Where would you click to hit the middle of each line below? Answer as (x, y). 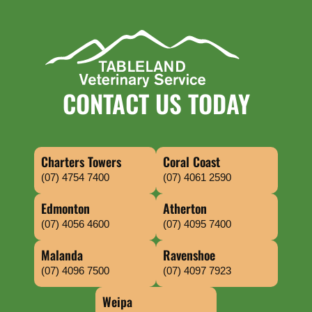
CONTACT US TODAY (156, 103)
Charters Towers (81, 162)
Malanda (62, 255)
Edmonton (66, 208)
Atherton (185, 208)
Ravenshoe (189, 255)
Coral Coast (192, 162)
